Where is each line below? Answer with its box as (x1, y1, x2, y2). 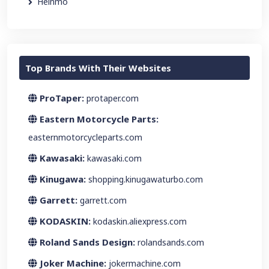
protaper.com (86, 92, 139, 104)
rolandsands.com (138, 237, 204, 248)
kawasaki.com (87, 153, 142, 164)
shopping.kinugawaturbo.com (88, 174, 203, 185)
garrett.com (80, 195, 127, 206)
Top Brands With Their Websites (25, 62, 171, 74)
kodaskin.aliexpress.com (93, 216, 187, 227)
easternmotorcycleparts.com (28, 131, 142, 143)
